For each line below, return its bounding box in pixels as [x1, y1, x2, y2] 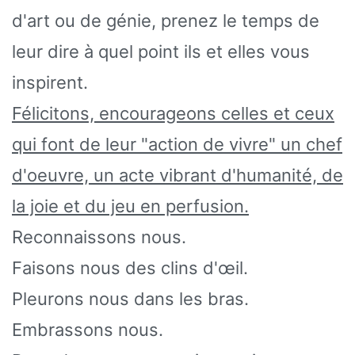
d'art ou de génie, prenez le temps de [12, 10, 319, 31]
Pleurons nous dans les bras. [12, 288, 249, 309]
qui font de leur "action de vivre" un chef [12, 133, 342, 155]
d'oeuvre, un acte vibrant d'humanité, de [12, 164, 343, 185]
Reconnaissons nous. [12, 226, 186, 247]
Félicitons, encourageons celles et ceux [12, 102, 334, 124]
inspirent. [12, 71, 88, 93]
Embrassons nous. [12, 319, 163, 340]
